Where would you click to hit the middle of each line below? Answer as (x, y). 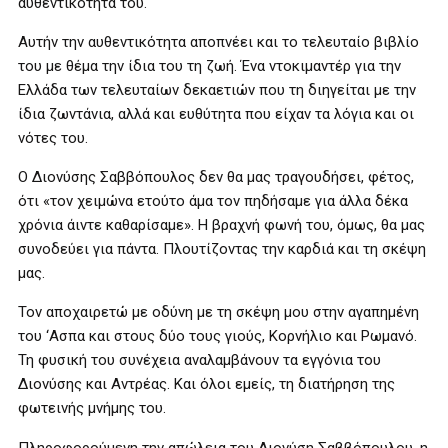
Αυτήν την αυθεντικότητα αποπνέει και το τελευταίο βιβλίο (218, 42)
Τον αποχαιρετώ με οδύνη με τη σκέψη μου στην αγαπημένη (218, 312)
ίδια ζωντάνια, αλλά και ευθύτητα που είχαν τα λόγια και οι (216, 114)
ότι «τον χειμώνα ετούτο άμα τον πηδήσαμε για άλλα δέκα (213, 201)
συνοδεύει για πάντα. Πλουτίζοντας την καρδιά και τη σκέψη (222, 249)
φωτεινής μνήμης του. (92, 408)
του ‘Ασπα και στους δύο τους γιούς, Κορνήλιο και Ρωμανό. (217, 336)
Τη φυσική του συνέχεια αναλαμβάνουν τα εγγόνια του (199, 360)
